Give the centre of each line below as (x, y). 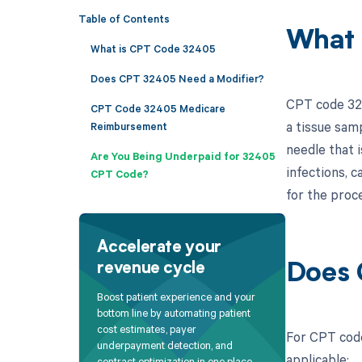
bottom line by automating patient (174, 313)
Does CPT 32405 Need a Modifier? (177, 78)
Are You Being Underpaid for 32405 (183, 156)
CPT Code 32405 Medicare (158, 108)
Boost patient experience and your (177, 297)
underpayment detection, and (165, 345)
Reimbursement (128, 126)
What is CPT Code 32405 (153, 48)
